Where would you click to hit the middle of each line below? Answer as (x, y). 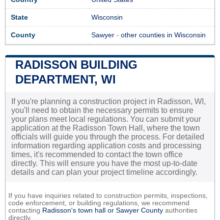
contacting (25, 211)
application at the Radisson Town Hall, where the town (106, 128)
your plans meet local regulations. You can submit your (106, 119)
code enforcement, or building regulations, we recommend (99, 203)
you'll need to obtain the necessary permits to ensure (102, 110)
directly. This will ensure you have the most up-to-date (104, 164)
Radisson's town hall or (79, 211)
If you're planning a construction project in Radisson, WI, (109, 102)
